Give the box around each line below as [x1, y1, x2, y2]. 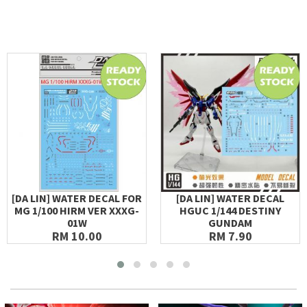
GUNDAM [208, 216, 252, 230]
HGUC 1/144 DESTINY [180, 204, 281, 218]
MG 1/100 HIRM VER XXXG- [14, 204, 139, 218]
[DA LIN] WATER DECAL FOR [12, 191, 142, 206]
